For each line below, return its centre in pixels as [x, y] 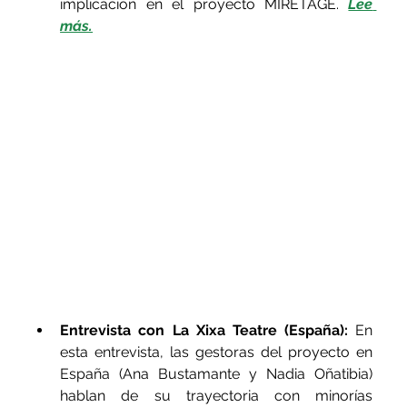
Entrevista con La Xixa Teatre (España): [204, 331]
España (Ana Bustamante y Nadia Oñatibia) [217, 374]
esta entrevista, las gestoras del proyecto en [217, 352]
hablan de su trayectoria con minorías [217, 396]
